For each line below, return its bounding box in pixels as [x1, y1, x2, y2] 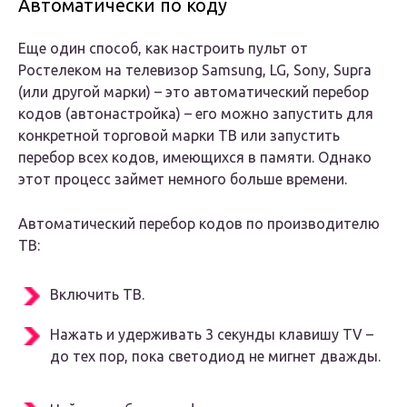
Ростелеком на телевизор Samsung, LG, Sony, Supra [18, 62, 372, 79]
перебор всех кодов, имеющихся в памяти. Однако [18, 149, 372, 166]
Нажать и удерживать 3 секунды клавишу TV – [50, 326, 373, 343]
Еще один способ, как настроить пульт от [18, 40, 308, 57]
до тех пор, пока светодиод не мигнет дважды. [50, 348, 381, 365]
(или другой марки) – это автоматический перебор [18, 84, 369, 101]
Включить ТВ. [50, 286, 144, 303]
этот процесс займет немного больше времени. [18, 171, 347, 188]
